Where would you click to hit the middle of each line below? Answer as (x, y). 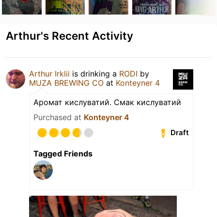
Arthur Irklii (49, 73)
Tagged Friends (63, 153)
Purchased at (59, 117)
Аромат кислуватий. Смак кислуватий (107, 102)
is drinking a (94, 73)
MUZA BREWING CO (66, 83)
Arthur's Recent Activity (70, 35)
